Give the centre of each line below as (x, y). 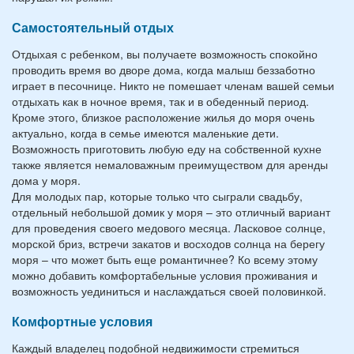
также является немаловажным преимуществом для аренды (170, 164)
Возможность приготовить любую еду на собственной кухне (167, 149)
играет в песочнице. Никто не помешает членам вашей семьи (173, 85)
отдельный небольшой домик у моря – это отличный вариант (171, 212)
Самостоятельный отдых (93, 27)
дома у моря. (46, 180)
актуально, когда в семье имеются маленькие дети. (145, 133)
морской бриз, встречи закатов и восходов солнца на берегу (168, 243)
